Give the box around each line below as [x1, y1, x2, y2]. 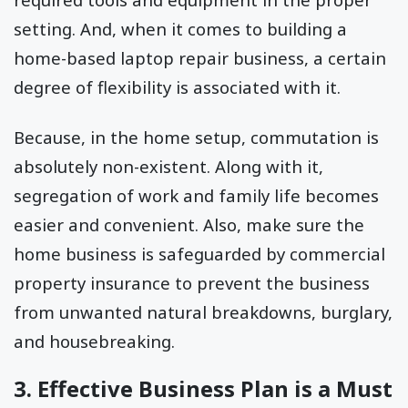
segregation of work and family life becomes [14, 183, 379, 207]
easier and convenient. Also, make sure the [14, 212, 364, 236]
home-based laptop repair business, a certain [14, 46, 386, 70]
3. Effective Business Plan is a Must [14, 372, 393, 403]
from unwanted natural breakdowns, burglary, [14, 300, 393, 323]
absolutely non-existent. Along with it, [14, 154, 323, 178]
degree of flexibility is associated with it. [14, 76, 341, 99]
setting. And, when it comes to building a [14, 17, 347, 41]
